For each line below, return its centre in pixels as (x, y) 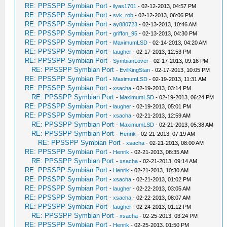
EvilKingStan (135, 70)
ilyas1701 (125, 6)
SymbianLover (131, 61)
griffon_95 (125, 34)
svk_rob (123, 15)
